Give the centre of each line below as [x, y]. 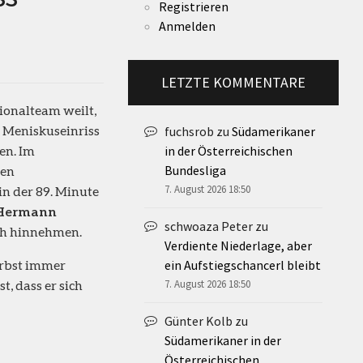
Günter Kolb [199, 320]
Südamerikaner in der [223, 340]
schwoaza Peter [209, 226]
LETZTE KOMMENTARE [233, 82]
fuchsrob [189, 131]
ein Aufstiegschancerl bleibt [243, 265]
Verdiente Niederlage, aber [238, 245]
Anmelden [187, 26]
